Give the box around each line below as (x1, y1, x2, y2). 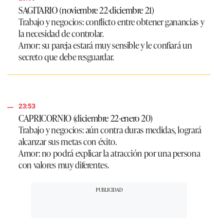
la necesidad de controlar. (18, 27, 104, 40)
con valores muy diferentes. (18, 158, 109, 171)
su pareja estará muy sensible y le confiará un (41, 38, 192, 52)
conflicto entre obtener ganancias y (84, 15, 204, 28)
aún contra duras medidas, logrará (84, 123, 201, 136)
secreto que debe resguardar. (18, 50, 114, 63)
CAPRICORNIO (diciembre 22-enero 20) (18, 111, 153, 125)
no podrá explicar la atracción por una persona (41, 146, 200, 160)
